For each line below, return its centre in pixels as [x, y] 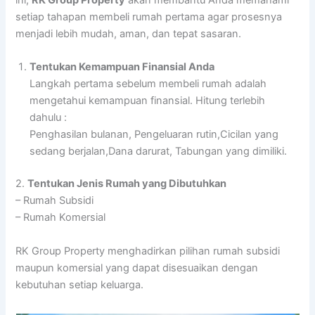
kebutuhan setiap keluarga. [80, 285]
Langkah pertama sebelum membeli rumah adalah [148, 84]
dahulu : [49, 118]
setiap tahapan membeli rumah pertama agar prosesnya [149, 17]
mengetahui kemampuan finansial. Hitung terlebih [148, 101]
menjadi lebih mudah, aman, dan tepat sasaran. [129, 33]
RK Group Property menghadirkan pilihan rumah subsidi [148, 251]
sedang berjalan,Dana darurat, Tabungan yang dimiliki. [159, 152]
